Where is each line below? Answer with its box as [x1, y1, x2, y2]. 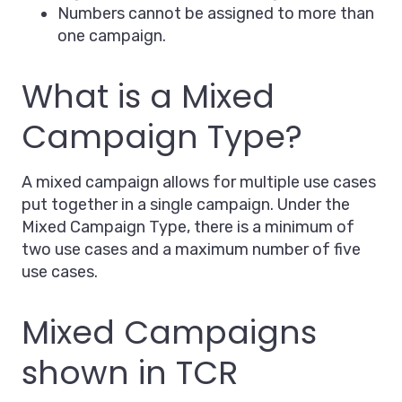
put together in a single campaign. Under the [22, 195, 350, 215]
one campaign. [57, 26, 166, 47]
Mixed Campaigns [22, 310, 317, 356]
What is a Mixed [22, 74, 275, 120]
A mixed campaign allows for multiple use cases [22, 172, 376, 193]
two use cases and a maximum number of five [22, 240, 361, 260]
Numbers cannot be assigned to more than [57, 4, 374, 24]
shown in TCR [22, 350, 238, 397]
